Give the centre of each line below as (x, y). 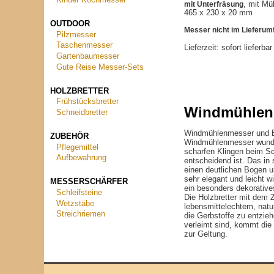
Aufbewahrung (82, 158)
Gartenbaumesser (88, 57)
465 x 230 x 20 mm (219, 13)
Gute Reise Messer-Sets (100, 67)
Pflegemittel (78, 147)
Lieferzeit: (203, 48)
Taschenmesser (85, 46)
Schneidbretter (82, 113)
